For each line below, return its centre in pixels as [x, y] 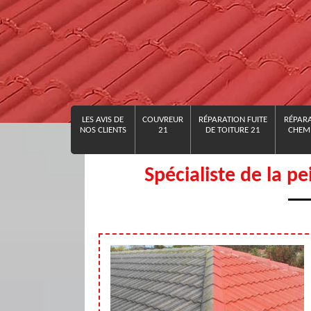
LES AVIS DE [103, 120]
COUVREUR [163, 120]
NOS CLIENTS [103, 130]
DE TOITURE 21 [233, 130]
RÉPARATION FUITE [233, 120]
